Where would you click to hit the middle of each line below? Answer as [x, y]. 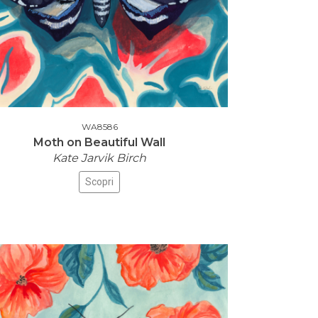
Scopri [99, 182]
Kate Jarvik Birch [99, 158]
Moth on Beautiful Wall [99, 142]
